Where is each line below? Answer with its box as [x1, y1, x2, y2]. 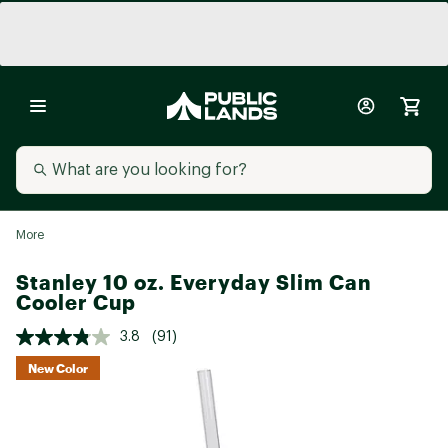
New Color [28, 360, 88, 375]
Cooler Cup [16, 290, 136, 315]
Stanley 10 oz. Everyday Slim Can [16, 270, 371, 295]
